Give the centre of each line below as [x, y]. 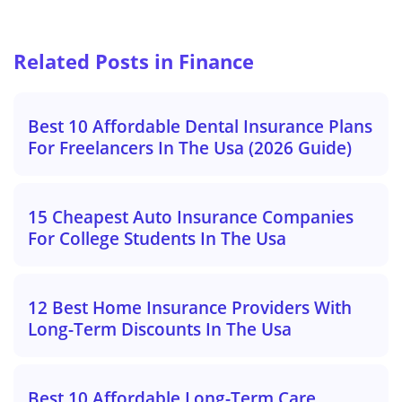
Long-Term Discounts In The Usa [160, 329]
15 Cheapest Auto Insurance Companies [191, 217]
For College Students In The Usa [157, 239]
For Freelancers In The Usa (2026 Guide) [190, 148]
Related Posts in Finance [134, 62]
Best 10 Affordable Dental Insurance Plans [200, 127]
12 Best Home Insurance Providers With [190, 308]
